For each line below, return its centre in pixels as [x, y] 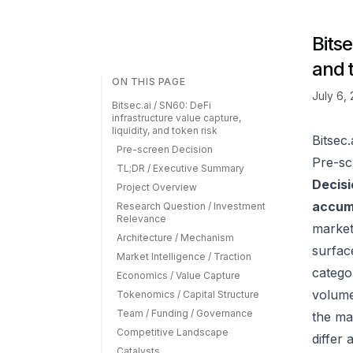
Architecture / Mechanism [175, 238]
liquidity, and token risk [165, 130]
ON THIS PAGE [149, 82]
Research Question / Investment [191, 206]
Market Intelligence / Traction [184, 256]
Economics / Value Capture [178, 275]
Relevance [141, 219]
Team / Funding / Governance [185, 313]
